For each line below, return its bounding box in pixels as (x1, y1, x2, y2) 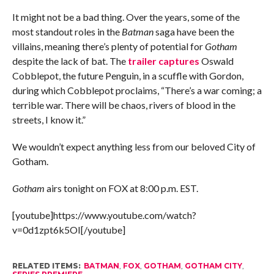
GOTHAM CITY (184, 261, 242, 270)
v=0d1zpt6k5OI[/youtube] (12, 223, 125, 235)
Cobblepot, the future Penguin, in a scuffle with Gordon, (12, 69, 243, 81)
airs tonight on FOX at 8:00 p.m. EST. (46, 182, 198, 194)
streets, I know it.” (12, 113, 86, 125)
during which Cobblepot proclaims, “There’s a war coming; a (12, 84, 262, 96)
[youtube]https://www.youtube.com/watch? (12, 209, 196, 221)
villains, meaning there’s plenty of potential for (12, 40, 205, 52)
